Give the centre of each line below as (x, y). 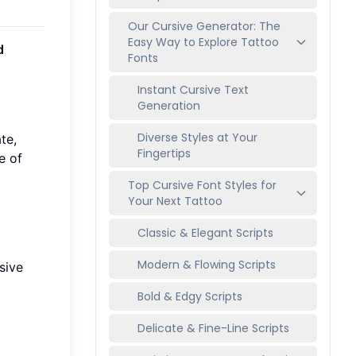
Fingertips (164, 153)
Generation (169, 106)
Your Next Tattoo (175, 201)
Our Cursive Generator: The (204, 26)
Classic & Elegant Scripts (205, 233)
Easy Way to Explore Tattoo (203, 42)
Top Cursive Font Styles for (202, 185)
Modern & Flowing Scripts (207, 265)
